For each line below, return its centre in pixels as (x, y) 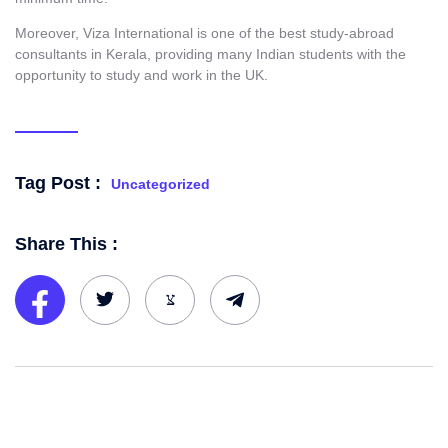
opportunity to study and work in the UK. (141, 75)
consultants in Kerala (81, 54)
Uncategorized (160, 183)
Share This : (66, 243)
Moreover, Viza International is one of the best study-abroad (204, 33)
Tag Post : (58, 182)
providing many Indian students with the (280, 54)
